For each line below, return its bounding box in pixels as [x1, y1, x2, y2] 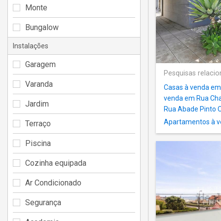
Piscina [25, 138, 51, 148]
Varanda [25, 79, 53, 89]
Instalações [13, 41, 48, 50]
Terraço [25, 118, 51, 128]
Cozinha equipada [25, 158, 86, 168]
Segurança [25, 197, 61, 207]
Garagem [25, 59, 56, 69]
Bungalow [25, 22, 59, 32]
